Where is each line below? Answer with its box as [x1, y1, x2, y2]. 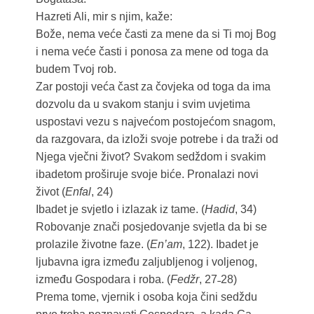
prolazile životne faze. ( [35, 238, 150, 251]
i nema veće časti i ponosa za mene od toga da [35, 46, 268, 58]
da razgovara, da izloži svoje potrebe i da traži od [35, 133, 278, 146]
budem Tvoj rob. [35, 63, 116, 76]
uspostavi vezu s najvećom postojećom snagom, [35, 116, 275, 128]
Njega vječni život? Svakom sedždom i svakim [35, 151, 266, 163]
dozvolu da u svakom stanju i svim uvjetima [35, 98, 250, 111]
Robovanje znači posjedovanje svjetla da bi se [35, 221, 267, 233]
